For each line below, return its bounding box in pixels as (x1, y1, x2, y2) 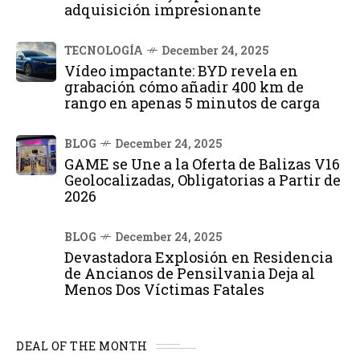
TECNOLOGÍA (64, 43, 143, 58)
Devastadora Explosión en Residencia (64, 247, 333, 267)
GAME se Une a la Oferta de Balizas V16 (64, 154, 340, 174)
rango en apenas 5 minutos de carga (64, 93, 320, 112)
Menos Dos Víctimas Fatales (64, 280, 264, 299)
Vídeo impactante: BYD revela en (64, 61, 298, 80)
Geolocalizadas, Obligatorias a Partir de (64, 170, 341, 190)
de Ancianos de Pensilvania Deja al (64, 264, 315, 283)
